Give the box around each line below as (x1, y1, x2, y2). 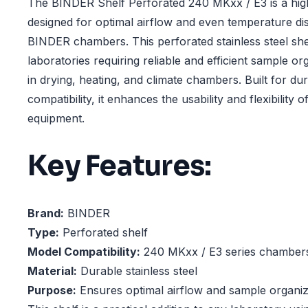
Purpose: (27, 283, 76, 298)
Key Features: (27, 148, 212, 184)
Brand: (27, 206, 64, 221)
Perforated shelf (59, 225, 148, 240)
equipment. (27, 111, 85, 125)
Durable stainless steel (77, 264, 197, 278)
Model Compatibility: (27, 245, 140, 259)
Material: (27, 264, 77, 278)
